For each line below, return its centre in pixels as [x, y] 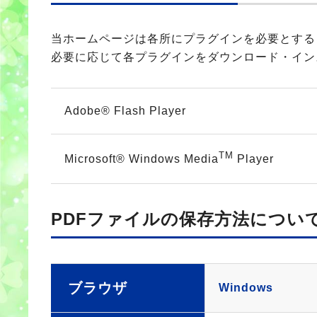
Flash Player [150, 111]
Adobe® [89, 111]
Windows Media [174, 159]
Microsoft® [97, 159]
